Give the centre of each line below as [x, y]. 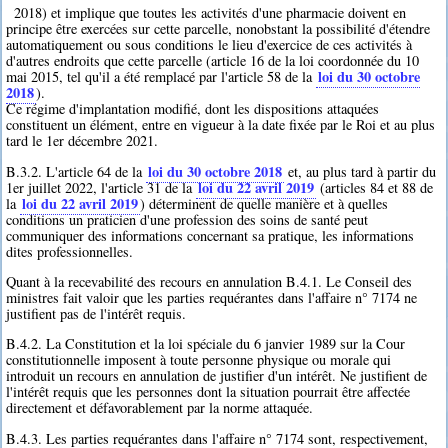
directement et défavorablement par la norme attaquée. [160, 408]
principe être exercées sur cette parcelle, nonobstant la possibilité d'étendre [218, 29]
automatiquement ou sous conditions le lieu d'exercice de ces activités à [209, 45]
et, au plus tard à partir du [360, 171]
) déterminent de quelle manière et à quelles [264, 203]
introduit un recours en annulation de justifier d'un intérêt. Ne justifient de [217, 376]
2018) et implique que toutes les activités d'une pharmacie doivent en [209, 13]
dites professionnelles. [70, 251]
